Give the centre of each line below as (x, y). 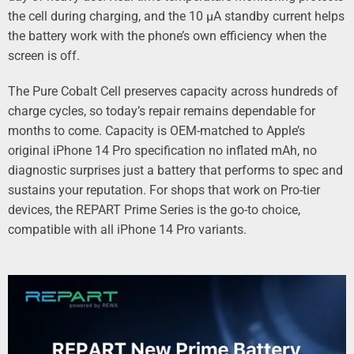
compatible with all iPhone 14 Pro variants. (127, 230)
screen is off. (44, 56)
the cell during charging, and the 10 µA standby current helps (176, 16)
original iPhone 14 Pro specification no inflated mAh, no (162, 151)
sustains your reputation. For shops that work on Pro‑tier (164, 190)
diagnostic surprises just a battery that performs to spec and (175, 170)
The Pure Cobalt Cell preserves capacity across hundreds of (173, 91)
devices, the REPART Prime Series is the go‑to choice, (154, 210)
